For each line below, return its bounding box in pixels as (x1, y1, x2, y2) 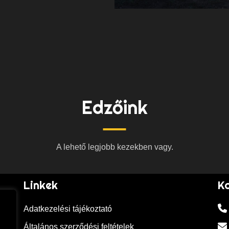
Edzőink (81, 96, 148, 119)
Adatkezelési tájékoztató (24, 204, 112, 214)
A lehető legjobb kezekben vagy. (56, 143, 173, 152)
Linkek (24, 178, 58, 193)
